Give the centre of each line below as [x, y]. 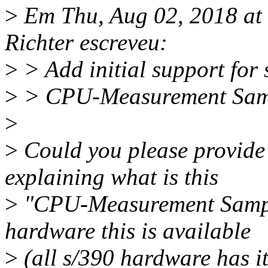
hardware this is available [128, 231]
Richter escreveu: [86, 42]
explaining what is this [112, 177]
